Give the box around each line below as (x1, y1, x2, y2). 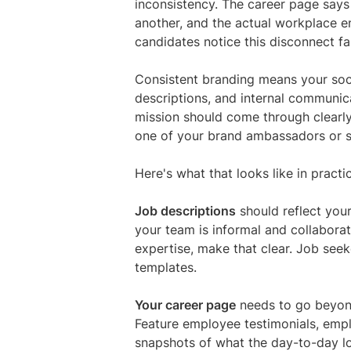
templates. (135, 259, 197, 276)
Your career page (135, 297, 236, 313)
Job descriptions (135, 203, 236, 219)
